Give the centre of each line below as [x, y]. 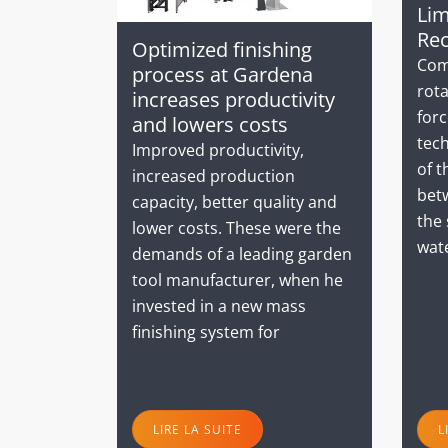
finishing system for [206, 331]
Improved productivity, [218, 149]
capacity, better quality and [234, 201]
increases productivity [233, 99]
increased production [213, 175]
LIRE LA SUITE [197, 429]
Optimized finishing [222, 49]
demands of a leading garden [242, 253]
